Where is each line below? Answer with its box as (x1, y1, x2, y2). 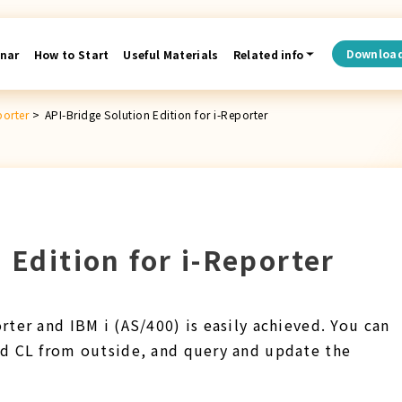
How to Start (33, 46, 109, 62)
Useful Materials (123, 46, 219, 62)
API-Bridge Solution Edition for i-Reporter (44, 106, 268, 122)
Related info (232, 46, 304, 62)
